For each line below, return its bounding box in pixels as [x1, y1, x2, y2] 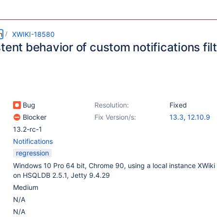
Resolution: [94, 101, 129, 109]
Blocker [21, 113, 46, 121]
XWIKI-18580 [12, 30, 55, 38]
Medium [13, 183, 38, 191]
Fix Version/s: [94, 113, 136, 121]
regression [16, 149, 49, 157]
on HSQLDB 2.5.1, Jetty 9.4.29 [13, 171, 110, 179]
